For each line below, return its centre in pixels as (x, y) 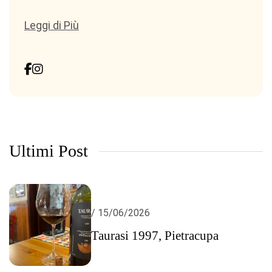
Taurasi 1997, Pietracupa (155, 235)
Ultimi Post (49, 151)
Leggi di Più (52, 25)
